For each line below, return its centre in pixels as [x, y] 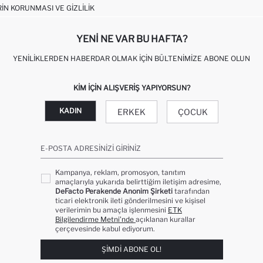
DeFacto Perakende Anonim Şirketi [114, 191]
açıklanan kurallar [166, 219]
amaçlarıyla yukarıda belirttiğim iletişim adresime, [138, 181]
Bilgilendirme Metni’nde [95, 219]
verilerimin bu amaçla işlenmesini [111, 210]
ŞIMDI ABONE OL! [131, 249]
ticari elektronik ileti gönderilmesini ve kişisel [130, 200]
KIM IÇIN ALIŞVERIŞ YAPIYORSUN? [131, 87]
